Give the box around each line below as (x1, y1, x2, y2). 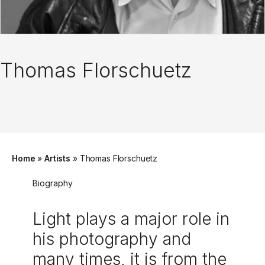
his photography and (33, 229, 191, 250)
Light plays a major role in (33, 209, 230, 230)
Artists (44, 153, 71, 164)
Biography (33, 178, 73, 189)
